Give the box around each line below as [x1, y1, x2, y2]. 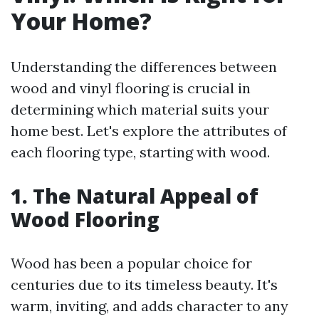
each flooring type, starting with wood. [11, 143, 270, 161]
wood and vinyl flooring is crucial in [11, 79, 251, 97]
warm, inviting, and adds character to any [11, 297, 288, 315]
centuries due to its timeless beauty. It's [11, 276, 278, 293]
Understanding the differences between [11, 58, 277, 75]
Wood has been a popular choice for [11, 254, 252, 272]
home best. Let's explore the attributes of [11, 122, 287, 140]
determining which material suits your [11, 100, 269, 118]
